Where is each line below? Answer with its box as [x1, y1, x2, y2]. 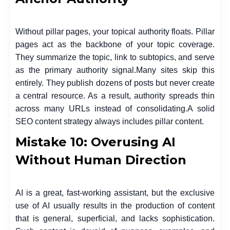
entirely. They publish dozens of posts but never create [15, 78, 215, 87]
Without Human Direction [15, 152, 186, 167]
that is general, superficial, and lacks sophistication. [15, 214, 215, 223]
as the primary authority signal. [15, 65, 137, 74]
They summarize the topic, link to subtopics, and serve [15, 52, 215, 62]
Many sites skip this [136, 65, 215, 74]
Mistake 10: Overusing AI [15, 134, 176, 149]
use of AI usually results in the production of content [15, 201, 215, 210]
